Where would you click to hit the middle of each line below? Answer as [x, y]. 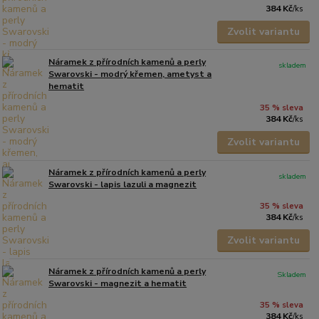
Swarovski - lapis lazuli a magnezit [123, 185]
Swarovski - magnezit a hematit [118, 283]
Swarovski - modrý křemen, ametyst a [130, 74]
